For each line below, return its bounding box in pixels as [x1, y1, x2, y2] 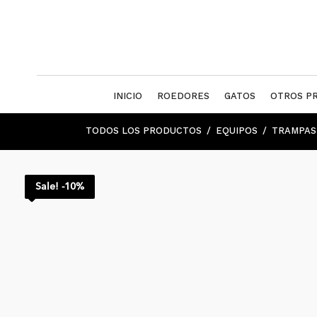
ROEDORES [157, 91, 209, 101]
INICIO [113, 91, 142, 101]
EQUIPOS [215, 125, 258, 136]
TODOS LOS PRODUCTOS [85, 125, 202, 136]
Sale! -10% [35, 182, 84, 192]
